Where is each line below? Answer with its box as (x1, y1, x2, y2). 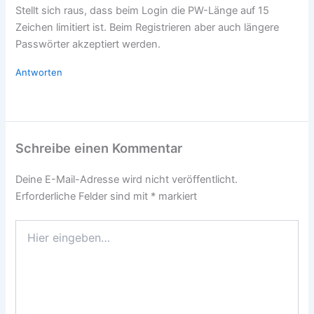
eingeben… (15, 234, 66, 247)
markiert (156, 190, 198, 203)
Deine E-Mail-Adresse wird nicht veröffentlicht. (15, 173, 238, 186)
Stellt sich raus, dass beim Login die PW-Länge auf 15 (15, 4, 270, 17)
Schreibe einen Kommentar (15, 140, 183, 156)
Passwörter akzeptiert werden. (15, 37, 161, 50)
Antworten (15, 66, 63, 78)
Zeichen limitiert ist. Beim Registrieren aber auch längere (15, 20, 280, 34)
